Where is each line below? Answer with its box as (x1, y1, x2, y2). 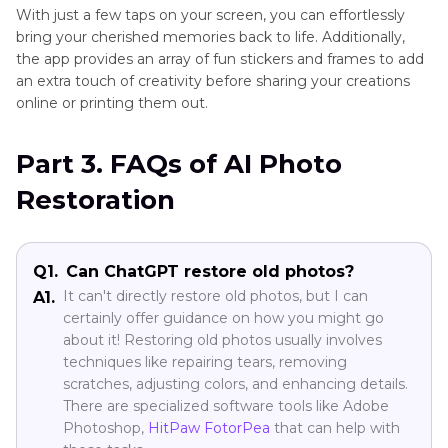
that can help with (270, 418, 400, 437)
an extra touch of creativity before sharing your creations (16, 71, 410, 90)
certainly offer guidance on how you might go (63, 308, 384, 327)
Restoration (16, 183, 175, 216)
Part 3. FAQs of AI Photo (16, 147, 342, 180)
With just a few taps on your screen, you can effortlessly (16, 5, 405, 24)
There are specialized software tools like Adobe (63, 396, 389, 415)
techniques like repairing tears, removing (63, 352, 347, 371)
